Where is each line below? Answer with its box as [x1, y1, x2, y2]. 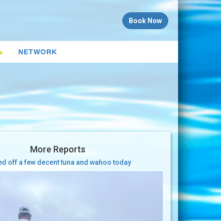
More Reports [30, 144, 86, 155]
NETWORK [18, 48, 57, 56]
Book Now [129, 17, 162, 25]
